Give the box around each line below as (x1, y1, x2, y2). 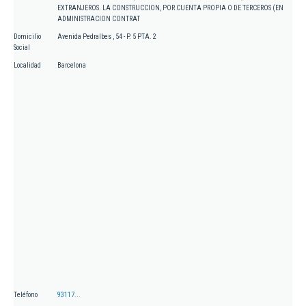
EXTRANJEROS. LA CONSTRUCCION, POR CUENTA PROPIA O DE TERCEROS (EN (57, 4, 283, 12)
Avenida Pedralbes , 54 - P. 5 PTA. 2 (57, 33, 156, 41)
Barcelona (57, 61, 86, 70)
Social (14, 44, 30, 52)
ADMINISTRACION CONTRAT (57, 15, 140, 23)
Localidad (14, 61, 41, 70)
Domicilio (14, 33, 41, 41)
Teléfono (14, 291, 38, 299)
